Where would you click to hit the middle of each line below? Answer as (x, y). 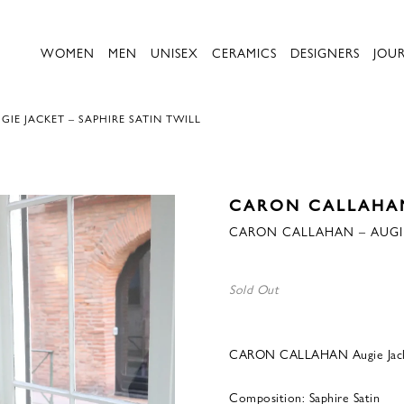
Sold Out (254, 289)
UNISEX (174, 52)
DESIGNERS (325, 52)
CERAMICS (244, 52)
